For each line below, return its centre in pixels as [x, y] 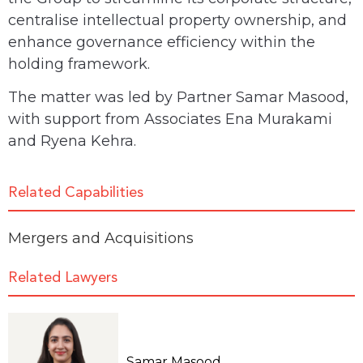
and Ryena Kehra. [72, 141]
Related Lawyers [63, 278]
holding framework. [79, 64]
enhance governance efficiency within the [162, 42]
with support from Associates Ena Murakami [170, 119]
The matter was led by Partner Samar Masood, [178, 97]
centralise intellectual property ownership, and [177, 20]
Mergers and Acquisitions [101, 239]
